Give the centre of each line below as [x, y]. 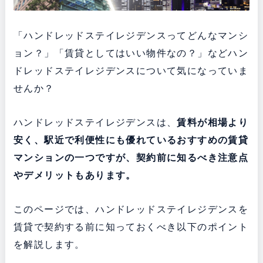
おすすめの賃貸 [213, 140]
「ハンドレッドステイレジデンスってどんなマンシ [131, 36]
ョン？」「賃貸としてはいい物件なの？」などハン [131, 53]
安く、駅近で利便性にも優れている [95, 140]
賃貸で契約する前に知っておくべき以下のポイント [131, 227]
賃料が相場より [213, 123]
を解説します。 [49, 245]
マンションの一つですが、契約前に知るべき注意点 [131, 158]
